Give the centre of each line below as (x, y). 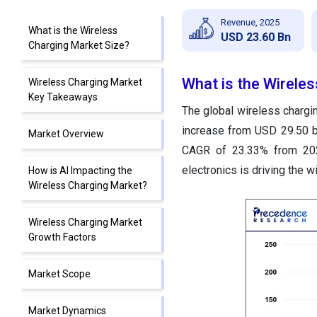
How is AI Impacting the (80, 171)
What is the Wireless (73, 31)
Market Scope (59, 274)
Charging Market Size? (79, 46)
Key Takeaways (63, 97)
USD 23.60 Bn (255, 37)
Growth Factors (62, 237)
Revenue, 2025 (250, 22)
